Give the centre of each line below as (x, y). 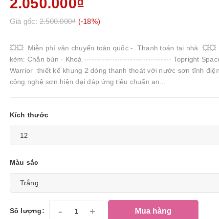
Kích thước (29, 115)
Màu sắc (24, 162)
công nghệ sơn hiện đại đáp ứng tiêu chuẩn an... (88, 82)
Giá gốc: (24, 21)
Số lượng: (27, 211)
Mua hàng (153, 211)
